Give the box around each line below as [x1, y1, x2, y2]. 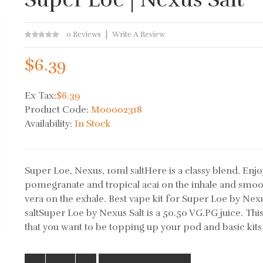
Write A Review [112, 30, 166, 39]
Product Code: [25, 104, 92, 116]
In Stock [75, 118, 112, 130]
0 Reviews [66, 30, 102, 39]
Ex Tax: [25, 90, 57, 102]
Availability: [25, 118, 75, 130]
